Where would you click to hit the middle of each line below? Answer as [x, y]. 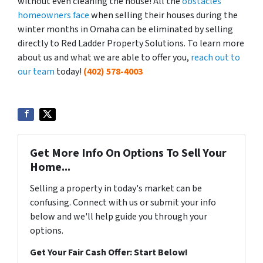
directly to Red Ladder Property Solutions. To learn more [131, 44]
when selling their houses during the [163, 16]
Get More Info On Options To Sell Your [128, 154]
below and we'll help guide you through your [119, 217]
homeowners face [53, 16]
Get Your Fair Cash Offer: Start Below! [109, 253]
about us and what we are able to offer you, [104, 58]
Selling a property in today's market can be [116, 189]
